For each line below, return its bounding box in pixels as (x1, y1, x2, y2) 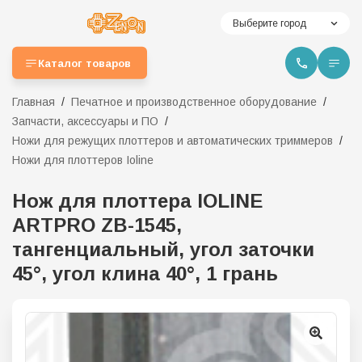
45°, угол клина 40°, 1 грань (12, 263, 278, 284)
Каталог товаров (38, 57, 131, 69)
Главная (12, 95, 55, 108)
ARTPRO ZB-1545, (12, 214, 182, 236)
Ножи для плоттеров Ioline (12, 154, 154, 166)
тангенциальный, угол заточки (12, 238, 314, 260)
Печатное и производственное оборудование (71, 95, 317, 108)
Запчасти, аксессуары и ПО (12, 115, 158, 128)
